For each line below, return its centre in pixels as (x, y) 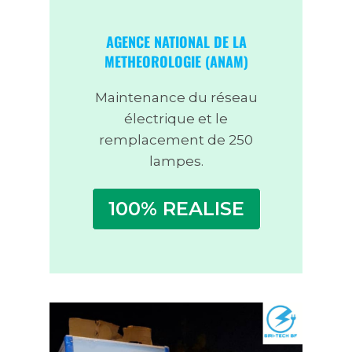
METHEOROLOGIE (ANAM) (176, 62)
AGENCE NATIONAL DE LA (176, 42)
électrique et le (176, 119)
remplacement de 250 (176, 140)
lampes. (176, 161)
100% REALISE (176, 209)
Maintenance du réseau (176, 98)
